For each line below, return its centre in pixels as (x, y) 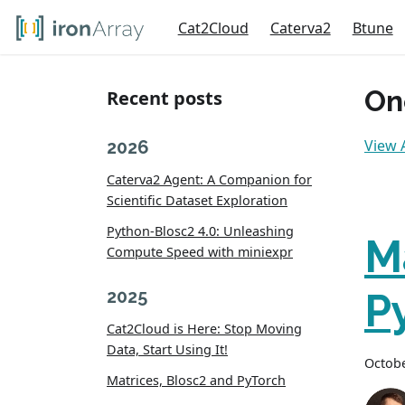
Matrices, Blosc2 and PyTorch (196, 380)
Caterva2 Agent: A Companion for (209, 179)
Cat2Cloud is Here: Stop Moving (204, 328)
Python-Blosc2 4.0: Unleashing (200, 231)
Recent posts (165, 98)
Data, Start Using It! (167, 349)
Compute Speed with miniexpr (200, 251)
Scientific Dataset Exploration (197, 200)
